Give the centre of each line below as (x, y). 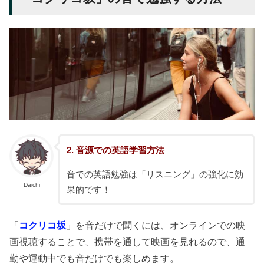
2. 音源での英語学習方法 (115, 150)
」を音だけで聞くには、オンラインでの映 (156, 225)
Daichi (32, 185)
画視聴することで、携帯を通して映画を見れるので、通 (128, 242)
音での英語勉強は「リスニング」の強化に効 (155, 174)
